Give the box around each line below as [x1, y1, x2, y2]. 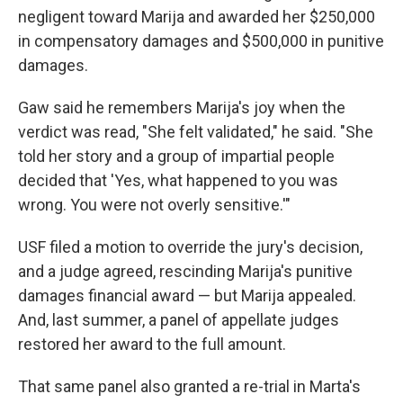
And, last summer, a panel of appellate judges [18, 310, 339, 329]
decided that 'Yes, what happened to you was [18, 171, 338, 190]
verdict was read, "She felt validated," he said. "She [18, 122, 373, 141]
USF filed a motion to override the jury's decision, [18, 237, 363, 256]
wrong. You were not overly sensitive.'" [18, 195, 291, 214]
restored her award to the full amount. [18, 335, 286, 354]
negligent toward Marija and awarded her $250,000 [18, 7, 375, 26]
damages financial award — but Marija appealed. [18, 286, 356, 305]
